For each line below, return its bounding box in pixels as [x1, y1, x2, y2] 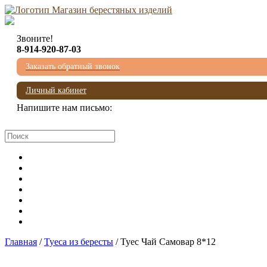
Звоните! [17, 33, 53, 44]
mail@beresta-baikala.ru [17, 113, 108, 123]
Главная [5, 237, 37, 247]
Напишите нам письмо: [17, 103, 112, 113]
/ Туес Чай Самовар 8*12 [113, 237, 216, 247]
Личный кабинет [26, 86, 86, 95]
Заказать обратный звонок [26, 62, 120, 71]
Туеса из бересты [44, 237, 113, 247]
